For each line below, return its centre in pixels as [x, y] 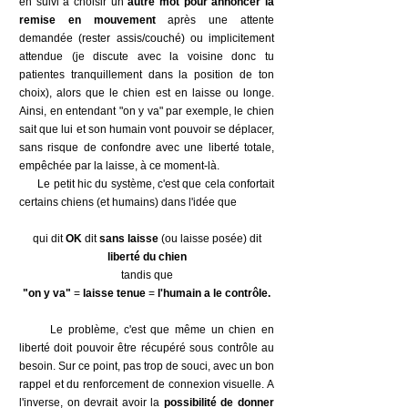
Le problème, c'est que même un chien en [147, 330]
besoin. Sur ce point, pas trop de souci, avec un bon [147, 366]
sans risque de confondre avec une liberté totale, [147, 148]
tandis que [147, 275]
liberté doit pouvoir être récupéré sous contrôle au [147, 348]
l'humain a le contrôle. [214, 293]
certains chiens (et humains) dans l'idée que [128, 202]
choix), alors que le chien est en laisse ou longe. [147, 93]
